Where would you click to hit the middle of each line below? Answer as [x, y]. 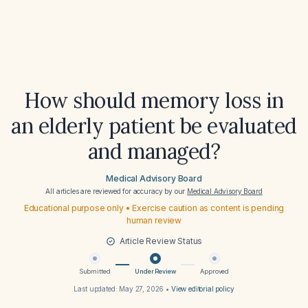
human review [154, 220]
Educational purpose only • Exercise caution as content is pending [154, 208]
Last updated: [97, 289]
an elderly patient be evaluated [154, 126]
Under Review [155, 271]
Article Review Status [161, 241]
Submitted [95, 271]
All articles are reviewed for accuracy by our [117, 191]
